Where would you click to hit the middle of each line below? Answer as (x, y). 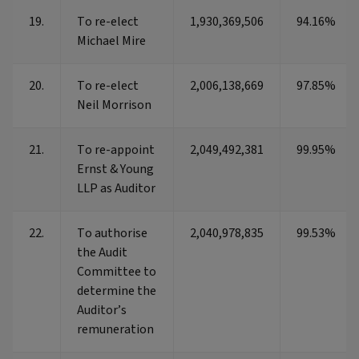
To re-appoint (116, 150)
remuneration (115, 330)
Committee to (117, 272)
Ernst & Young (115, 169)
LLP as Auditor (116, 189)
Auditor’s (102, 311)
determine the (117, 291)
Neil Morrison (114, 105)
